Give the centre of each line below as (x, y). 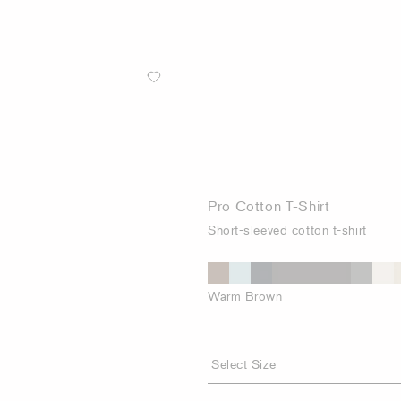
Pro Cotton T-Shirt (269, 206)
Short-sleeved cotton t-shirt (287, 230)
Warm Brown (245, 296)
